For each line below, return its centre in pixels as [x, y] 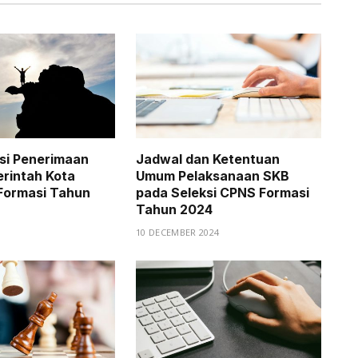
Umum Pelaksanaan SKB [213, 175]
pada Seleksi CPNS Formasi [223, 192]
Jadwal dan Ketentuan [208, 159]
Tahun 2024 [174, 209]
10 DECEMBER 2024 [178, 232]
